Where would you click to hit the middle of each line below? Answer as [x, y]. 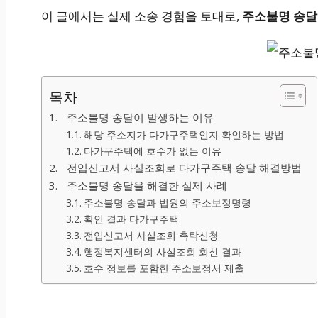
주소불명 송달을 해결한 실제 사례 [147, 186]
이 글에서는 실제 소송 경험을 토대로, [142, 16]
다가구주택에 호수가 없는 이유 [152, 151]
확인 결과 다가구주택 [131, 219]
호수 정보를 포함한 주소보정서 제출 [164, 268]
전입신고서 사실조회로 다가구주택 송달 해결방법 [185, 168]
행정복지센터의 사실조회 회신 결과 [162, 252]
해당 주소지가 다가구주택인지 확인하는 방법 [183, 135]
